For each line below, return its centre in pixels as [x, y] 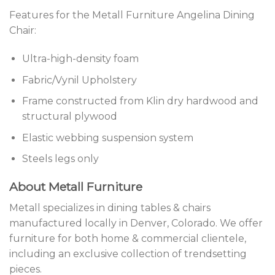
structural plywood [69, 117]
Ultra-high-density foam [80, 59]
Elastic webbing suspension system [107, 137]
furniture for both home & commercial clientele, [128, 238]
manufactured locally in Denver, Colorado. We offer [136, 223]
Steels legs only [60, 159]
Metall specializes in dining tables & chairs [110, 207]
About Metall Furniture [76, 187]
